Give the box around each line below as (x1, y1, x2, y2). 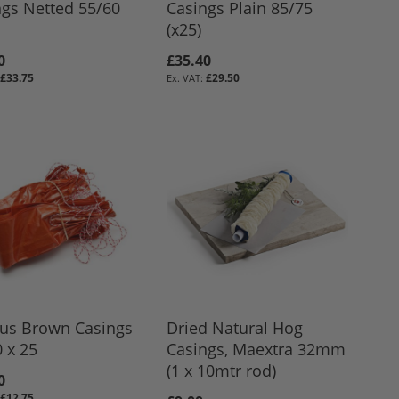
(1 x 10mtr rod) (167, 360, 277, 382)
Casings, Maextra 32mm (167, 338, 346, 361)
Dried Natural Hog (167, 317, 304, 339)
